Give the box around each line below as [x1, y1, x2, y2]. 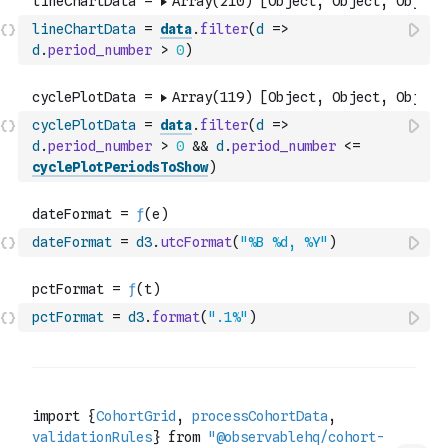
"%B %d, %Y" [240, 234, 328, 250]
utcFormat [160, 234, 232, 250]
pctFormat [32, 309, 104, 325]
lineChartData [32, 21, 136, 37]
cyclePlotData [32, 117, 136, 133]
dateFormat [32, 234, 112, 250]
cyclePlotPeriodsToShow [32, 159, 208, 175]
